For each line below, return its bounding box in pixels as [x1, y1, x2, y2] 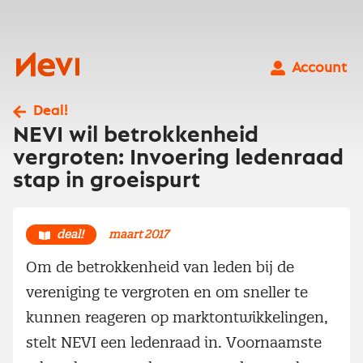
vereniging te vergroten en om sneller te [26, 282, 308, 301]
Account [292, 61, 347, 75]
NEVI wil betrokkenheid [13, 124, 258, 147]
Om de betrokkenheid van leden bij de [26, 257, 294, 276]
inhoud [4, 33, 50, 48]
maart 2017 [109, 226, 169, 241]
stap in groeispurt [13, 169, 200, 192]
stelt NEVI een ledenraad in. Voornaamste [26, 332, 322, 352]
